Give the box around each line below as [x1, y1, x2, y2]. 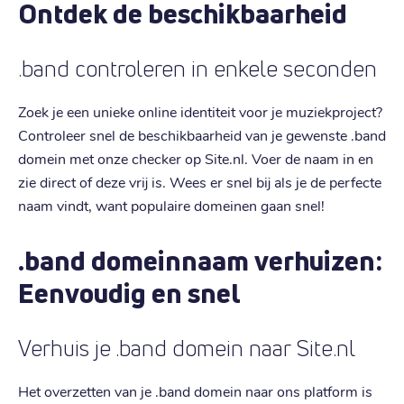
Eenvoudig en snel [18, 274, 241, 311]
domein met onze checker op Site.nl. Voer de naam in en [18, 148, 373, 168]
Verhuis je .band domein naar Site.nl [18, 335, 355, 362]
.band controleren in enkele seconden [18, 55, 377, 82]
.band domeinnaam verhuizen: [18, 242, 382, 279]
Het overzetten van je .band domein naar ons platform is [18, 381, 372, 400]
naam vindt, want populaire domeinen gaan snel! [18, 195, 325, 215]
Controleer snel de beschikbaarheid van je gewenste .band [18, 124, 386, 144]
